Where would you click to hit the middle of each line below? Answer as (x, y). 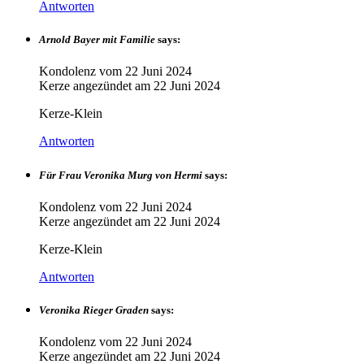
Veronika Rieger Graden (94, 310)
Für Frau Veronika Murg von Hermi (121, 175)
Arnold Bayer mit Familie (97, 40)
